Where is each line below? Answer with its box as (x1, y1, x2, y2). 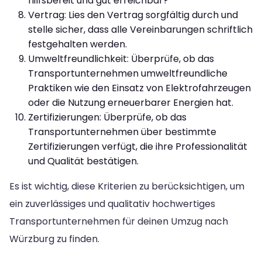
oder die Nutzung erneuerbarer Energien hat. (28, 95, 233, 109)
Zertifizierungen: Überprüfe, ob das (28, 110, 187, 124)
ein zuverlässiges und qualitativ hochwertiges (9, 196, 215, 211)
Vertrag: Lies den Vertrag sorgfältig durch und (28, 8, 238, 22)
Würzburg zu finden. (9, 232, 99, 246)
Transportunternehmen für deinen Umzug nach (9, 214, 228, 228)
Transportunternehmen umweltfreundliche (28, 66, 227, 80)
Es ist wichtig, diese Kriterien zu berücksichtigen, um (9, 179, 244, 193)
